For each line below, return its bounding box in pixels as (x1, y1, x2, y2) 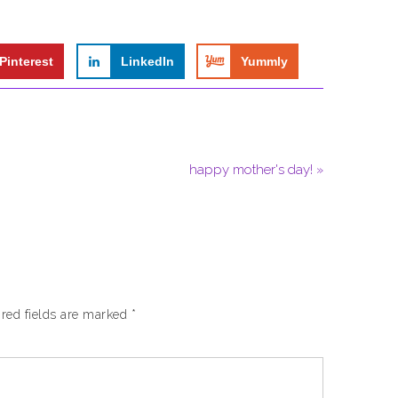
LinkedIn (120, 54, 174, 68)
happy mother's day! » (189, 162, 323, 178)
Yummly (241, 54, 289, 68)
